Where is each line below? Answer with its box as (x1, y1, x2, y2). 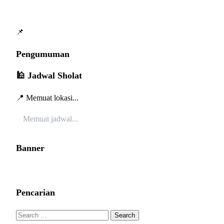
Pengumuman (16, 49, 69, 59)
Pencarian (16, 187, 55, 198)
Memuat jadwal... (23, 114, 78, 123)
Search (15, 210, 37, 219)
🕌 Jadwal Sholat (16, 70, 82, 81)
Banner (16, 143, 44, 153)
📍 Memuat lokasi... (16, 93, 78, 102)
